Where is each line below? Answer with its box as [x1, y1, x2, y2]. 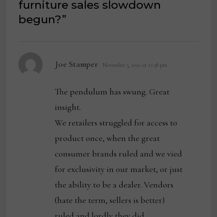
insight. [55, 102, 81, 113]
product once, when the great [55, 133, 160, 144]
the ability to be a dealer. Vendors [55, 179, 174, 190]
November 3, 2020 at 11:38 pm [103, 62, 168, 69]
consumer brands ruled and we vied [55, 148, 183, 159]
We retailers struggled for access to [55, 117, 178, 128]
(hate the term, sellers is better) [55, 195, 165, 206]
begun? [18, 13, 62, 27]
